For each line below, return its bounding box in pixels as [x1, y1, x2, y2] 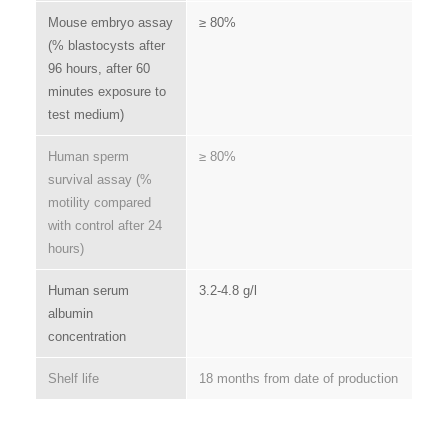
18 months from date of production [198, 370, 398, 386]
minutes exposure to [47, 83, 166, 99]
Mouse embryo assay [47, 14, 173, 30]
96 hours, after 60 [47, 60, 150, 76]
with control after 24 [47, 217, 162, 233]
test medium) [47, 106, 124, 122]
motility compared [47, 194, 151, 210]
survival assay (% [47, 171, 152, 187]
